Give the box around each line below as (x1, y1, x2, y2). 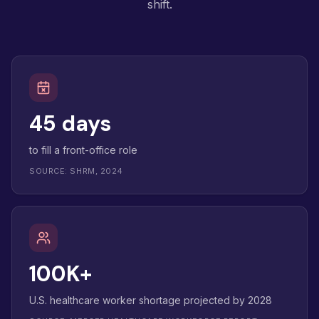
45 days (29, 110, 111, 137)
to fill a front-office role (29, 144, 137, 156)
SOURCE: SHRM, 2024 (29, 166, 123, 176)
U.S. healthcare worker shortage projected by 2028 (29, 294, 272, 306)
